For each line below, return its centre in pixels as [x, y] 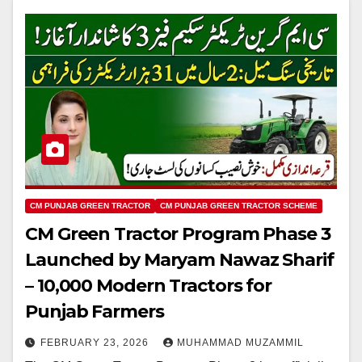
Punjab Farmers [95, 312]
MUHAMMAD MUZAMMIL [240, 343]
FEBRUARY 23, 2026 [96, 343]
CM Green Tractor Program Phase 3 [178, 234]
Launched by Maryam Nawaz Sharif [179, 260]
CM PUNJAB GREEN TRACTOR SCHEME [239, 206]
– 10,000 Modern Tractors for [149, 286]
